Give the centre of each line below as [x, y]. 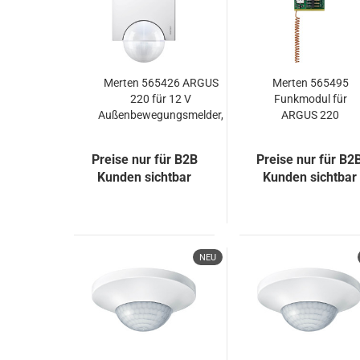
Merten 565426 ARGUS [161, 83]
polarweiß [161, 131]
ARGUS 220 [311, 115]
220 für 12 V [161, 99]
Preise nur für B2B [144, 160]
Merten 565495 [310, 83]
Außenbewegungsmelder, [161, 115]
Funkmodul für [310, 99]
